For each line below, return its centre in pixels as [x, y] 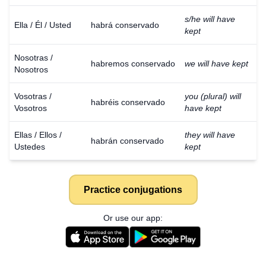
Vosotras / [33, 96]
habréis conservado [128, 102]
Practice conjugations [133, 189]
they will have [210, 135]
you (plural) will [213, 96]
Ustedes [30, 147]
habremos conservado [133, 64]
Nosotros [31, 69]
